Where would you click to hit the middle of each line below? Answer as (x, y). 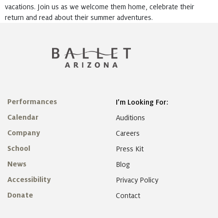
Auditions (130, 118)
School (19, 149)
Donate (20, 195)
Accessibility (29, 180)
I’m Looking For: (142, 102)
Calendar (23, 118)
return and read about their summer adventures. (79, 18)
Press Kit (129, 149)
